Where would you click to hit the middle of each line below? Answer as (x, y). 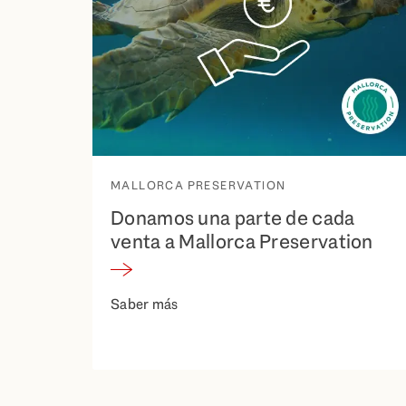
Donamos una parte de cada (233, 217)
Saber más (145, 304)
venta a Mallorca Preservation (242, 241)
